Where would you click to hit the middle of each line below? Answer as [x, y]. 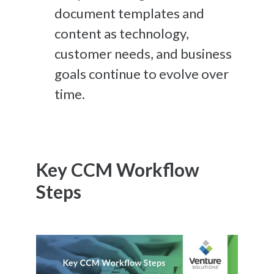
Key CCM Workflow [118, 169]
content [78, 33]
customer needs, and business [143, 53]
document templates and [129, 13]
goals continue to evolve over [142, 73]
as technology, [145, 33]
